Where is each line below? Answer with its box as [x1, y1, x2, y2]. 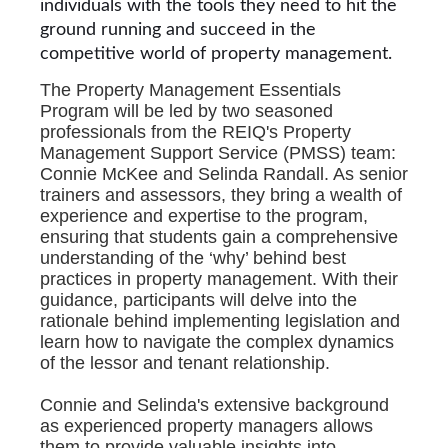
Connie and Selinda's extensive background [40, 395, 389, 416]
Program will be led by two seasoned [40, 101, 333, 122]
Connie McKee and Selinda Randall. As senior [40, 164, 408, 185]
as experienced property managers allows [40, 416, 373, 437]
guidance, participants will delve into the [40, 290, 357, 311]
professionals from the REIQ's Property [40, 122, 351, 143]
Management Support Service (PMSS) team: [40, 143, 396, 164]
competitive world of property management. [40, 44, 392, 63]
